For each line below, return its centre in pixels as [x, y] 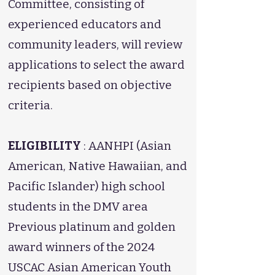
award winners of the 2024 [81, 247]
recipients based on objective [90, 85]
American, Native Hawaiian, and [98, 166]
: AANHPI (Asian [126, 146]
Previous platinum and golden [92, 227]
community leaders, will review [95, 45]
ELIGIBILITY [45, 146]
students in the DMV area [78, 207]
